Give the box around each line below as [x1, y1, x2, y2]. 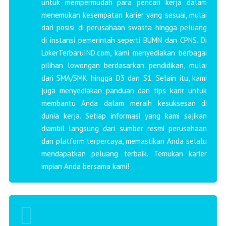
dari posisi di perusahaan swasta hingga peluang [41, 23, 207, 33]
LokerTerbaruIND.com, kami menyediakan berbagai [41, 48, 207, 58]
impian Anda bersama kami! [41, 161, 129, 172]
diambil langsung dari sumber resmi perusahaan [41, 124, 207, 134]
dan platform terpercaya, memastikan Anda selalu [41, 136, 207, 146]
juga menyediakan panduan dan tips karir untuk [41, 86, 207, 96]
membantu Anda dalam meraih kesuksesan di [41, 98, 207, 108]
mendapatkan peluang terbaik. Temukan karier [41, 149, 207, 159]
